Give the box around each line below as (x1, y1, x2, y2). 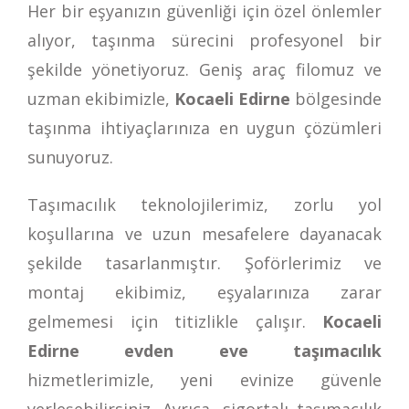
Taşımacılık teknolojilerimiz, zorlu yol (27, 193, 382, 215)
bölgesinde (295, 87, 382, 110)
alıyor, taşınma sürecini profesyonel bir (27, 28, 382, 51)
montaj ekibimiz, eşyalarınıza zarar (27, 280, 382, 303)
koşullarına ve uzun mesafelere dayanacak (27, 222, 382, 245)
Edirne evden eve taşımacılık (27, 339, 382, 362)
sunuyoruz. (27, 145, 113, 168)
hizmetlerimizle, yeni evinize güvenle (27, 368, 382, 391)
